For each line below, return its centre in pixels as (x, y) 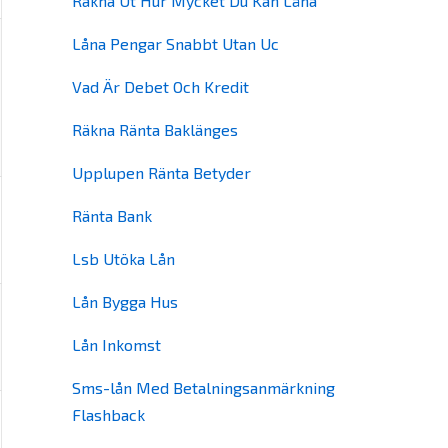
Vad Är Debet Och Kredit (160, 86)
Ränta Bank (112, 215)
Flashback (108, 414)
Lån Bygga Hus (125, 301)
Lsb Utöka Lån (123, 258)
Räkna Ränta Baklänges (155, 129)
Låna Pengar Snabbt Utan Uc (175, 43)
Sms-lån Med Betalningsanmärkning (203, 387)
